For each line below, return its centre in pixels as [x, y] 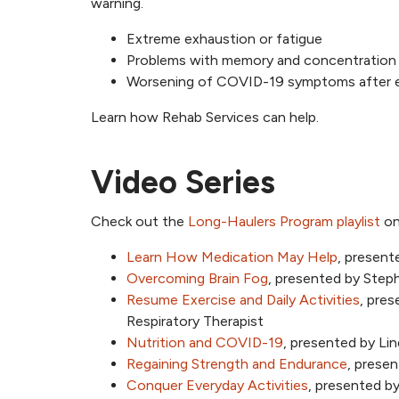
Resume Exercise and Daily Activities [243, 300]
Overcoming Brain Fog [197, 279]
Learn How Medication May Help [232, 257]
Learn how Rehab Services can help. [205, 118]
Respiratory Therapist [195, 322]
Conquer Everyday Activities [217, 386]
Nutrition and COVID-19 [205, 343]
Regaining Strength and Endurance [237, 364]
